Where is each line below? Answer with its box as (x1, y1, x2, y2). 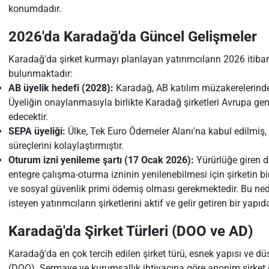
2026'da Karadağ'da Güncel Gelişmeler (8, 28, 257, 45)
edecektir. (8, 111, 48, 122)
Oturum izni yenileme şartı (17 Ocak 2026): (8, 154, 194, 166)
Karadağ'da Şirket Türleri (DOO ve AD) (8, 223, 253, 240)
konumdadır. (8, 3, 61, 14)
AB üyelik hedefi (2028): (8, 82, 113, 94)
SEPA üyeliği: (8, 125, 65, 137)
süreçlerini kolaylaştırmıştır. (8, 140, 124, 151)
